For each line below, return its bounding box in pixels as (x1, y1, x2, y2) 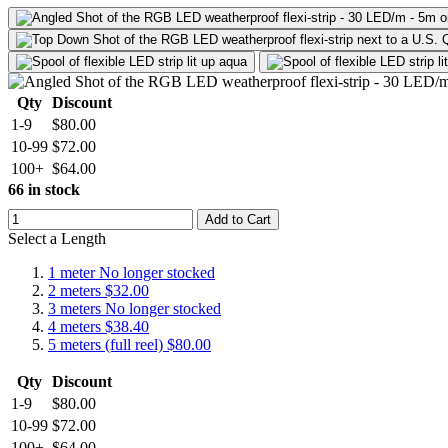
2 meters (48, 282, 105, 300)
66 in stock (8, 181, 80, 199)
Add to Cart (205, 212, 271, 228)
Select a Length (8, 230, 106, 248)
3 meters (48, 300, 105, 318)
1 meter (48, 264, 99, 282)
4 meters (48, 318, 105, 336)
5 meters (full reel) (48, 336, 167, 354)
